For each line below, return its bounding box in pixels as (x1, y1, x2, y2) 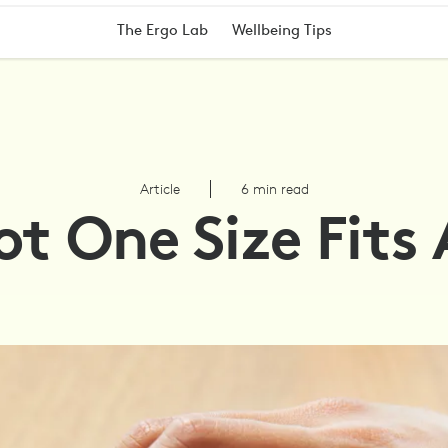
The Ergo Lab (116, 20, 208, 39)
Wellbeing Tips (231, 20, 332, 39)
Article (139, 180, 180, 198)
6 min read (240, 180, 309, 198)
